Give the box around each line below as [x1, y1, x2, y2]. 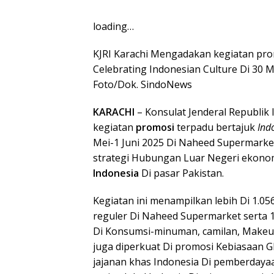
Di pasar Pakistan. [139, 166, 224, 180]
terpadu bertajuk [174, 120, 257, 134]
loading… [93, 20, 134, 33]
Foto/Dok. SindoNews [93, 78, 192, 91]
